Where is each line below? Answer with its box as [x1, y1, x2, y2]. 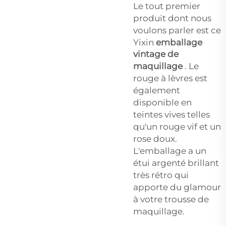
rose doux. [133, 134, 177, 144]
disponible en [133, 97, 192, 108]
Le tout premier [133, 1, 200, 12]
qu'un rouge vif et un [133, 122, 221, 132]
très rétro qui [133, 170, 189, 181]
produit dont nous [133, 13, 211, 24]
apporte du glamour [133, 182, 221, 193]
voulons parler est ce [133, 25, 221, 36]
